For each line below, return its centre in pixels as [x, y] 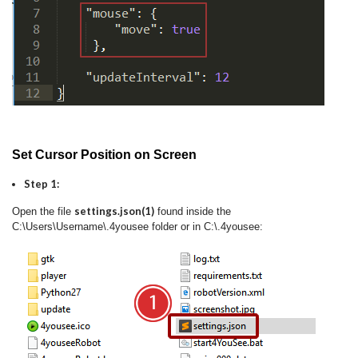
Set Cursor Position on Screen [106, 154]
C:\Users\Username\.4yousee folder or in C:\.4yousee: [137, 226]
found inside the [193, 211]
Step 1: [42, 183]
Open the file [43, 211]
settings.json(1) [114, 211]
